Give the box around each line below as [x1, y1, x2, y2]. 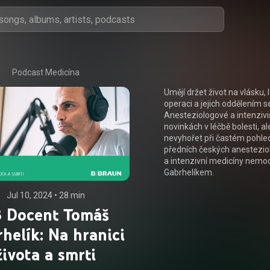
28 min [58, 190, 85, 200]
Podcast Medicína [11, 67, 80, 77]
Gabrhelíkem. [164, 168, 215, 177]
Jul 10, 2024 [6, 190, 52, 200]
